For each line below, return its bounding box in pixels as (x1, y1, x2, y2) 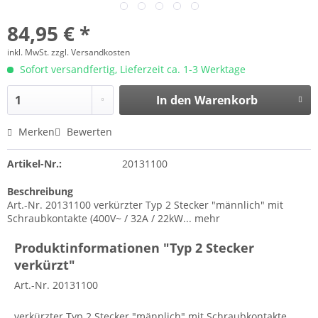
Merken (18, 125, 55, 138)
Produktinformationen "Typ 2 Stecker (14, 239, 254, 256)
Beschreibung (7, 185, 73, 198)
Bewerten (64, 125, 112, 138)
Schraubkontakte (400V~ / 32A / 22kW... (7, 212, 192, 225)
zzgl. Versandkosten (51, 46, 130, 58)
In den (155, 92, 192, 108)
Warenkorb (194, 92, 258, 108)
